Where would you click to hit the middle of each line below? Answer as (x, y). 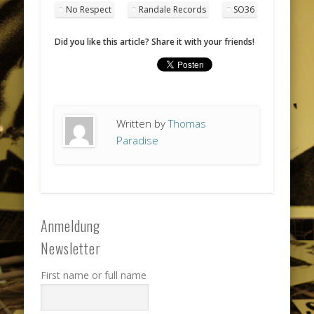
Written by (143, 123)
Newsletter (71, 248)
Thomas (187, 123)
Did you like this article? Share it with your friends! (155, 41)
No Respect (89, 9)
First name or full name (94, 275)
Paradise (138, 140)
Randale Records (173, 9)
